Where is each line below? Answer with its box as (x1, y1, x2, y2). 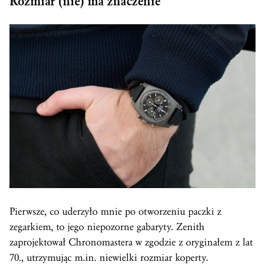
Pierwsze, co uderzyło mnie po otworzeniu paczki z (9, 205, 221, 218)
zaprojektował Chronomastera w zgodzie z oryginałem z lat (9, 236, 253, 249)
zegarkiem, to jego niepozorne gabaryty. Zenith (9, 221, 205, 234)
